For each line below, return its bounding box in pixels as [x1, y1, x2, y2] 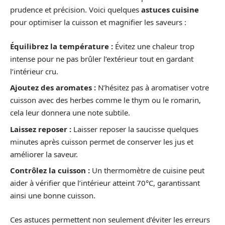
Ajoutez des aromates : [10, 82, 96, 92]
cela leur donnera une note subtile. [10, 107, 130, 118]
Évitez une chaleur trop [113, 41, 194, 51]
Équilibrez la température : [10, 41, 113, 51]
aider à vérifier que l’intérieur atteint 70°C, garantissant [10, 178, 200, 188]
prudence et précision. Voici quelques [10, 5, 141, 15]
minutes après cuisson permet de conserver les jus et [10, 136, 193, 147]
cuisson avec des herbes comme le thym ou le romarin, [10, 95, 201, 105]
